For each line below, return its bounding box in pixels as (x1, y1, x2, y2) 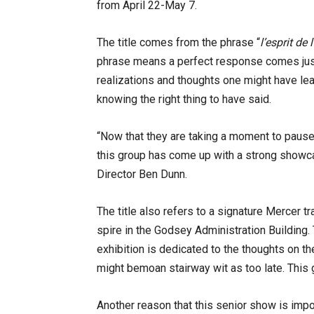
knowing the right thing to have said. (97, 93, 274, 106)
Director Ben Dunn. (97, 168, 190, 181)
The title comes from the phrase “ (97, 36, 260, 49)
